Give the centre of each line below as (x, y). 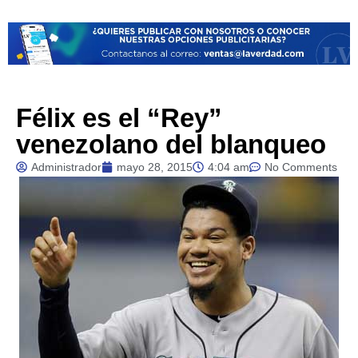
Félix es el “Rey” (119, 117)
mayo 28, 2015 (155, 167)
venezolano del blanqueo (171, 144)
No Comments (301, 167)
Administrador (66, 167)
